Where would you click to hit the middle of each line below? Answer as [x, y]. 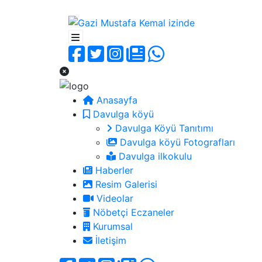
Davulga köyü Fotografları [176, 142]
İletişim [109, 241]
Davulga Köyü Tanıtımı [163, 128]
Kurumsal [111, 227]
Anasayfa [116, 100]
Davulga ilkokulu [154, 156]
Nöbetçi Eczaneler [132, 213]
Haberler [113, 170]
